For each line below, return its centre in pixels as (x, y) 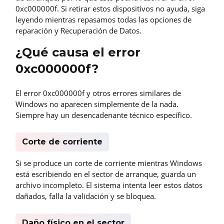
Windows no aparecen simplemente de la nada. (97, 104)
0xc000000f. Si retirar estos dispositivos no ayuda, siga (110, 8)
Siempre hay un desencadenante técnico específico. (104, 115)
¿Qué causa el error (78, 52)
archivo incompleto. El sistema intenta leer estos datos (109, 185)
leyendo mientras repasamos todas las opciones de (103, 19)
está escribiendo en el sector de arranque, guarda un (106, 174)
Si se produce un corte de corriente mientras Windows (109, 163)
